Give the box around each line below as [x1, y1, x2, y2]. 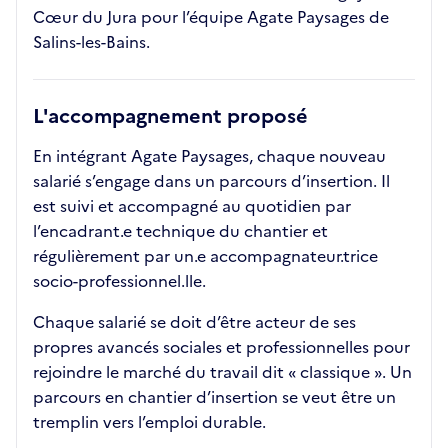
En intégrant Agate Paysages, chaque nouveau [33, 144, 386, 168]
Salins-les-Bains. [33, 30, 150, 54]
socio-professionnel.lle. [33, 269, 206, 293]
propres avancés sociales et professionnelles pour [33, 335, 410, 359]
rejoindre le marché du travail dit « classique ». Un [33, 360, 412, 384]
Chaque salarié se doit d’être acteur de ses [33, 310, 356, 334]
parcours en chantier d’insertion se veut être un [33, 385, 396, 409]
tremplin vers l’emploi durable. [33, 410, 266, 434]
